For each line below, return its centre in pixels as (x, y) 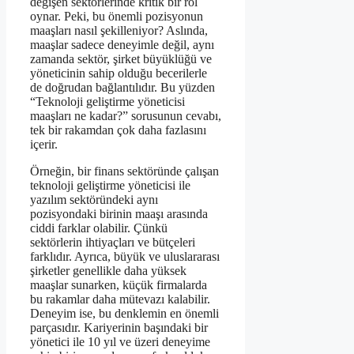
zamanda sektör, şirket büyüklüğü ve (121, 59)
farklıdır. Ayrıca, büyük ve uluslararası (125, 257)
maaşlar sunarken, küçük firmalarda (119, 285)
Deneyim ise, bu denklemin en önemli (124, 314)
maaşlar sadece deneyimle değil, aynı (122, 45)
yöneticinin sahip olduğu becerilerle (119, 73)
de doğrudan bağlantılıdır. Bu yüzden (122, 88)
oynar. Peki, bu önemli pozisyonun (117, 17)
